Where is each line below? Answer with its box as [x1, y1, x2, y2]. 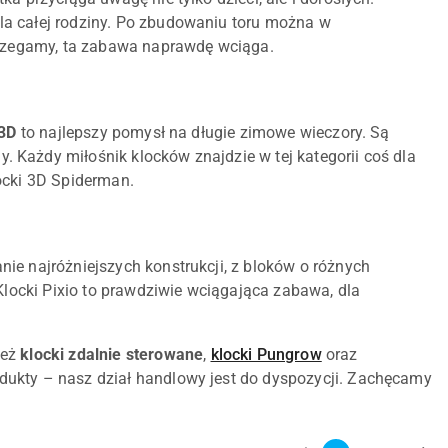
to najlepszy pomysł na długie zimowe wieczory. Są [16, 123, 390, 143]
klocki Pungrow [210, 345, 322, 365]
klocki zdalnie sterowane [20, 345, 204, 365]
